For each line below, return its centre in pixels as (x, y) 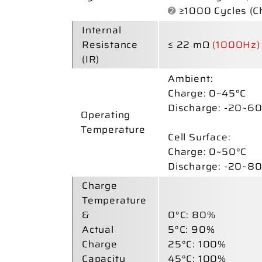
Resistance (110, 44)
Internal (101, 30)
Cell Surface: (199, 137)
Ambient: (190, 78)
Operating (106, 115)
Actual (98, 229)
